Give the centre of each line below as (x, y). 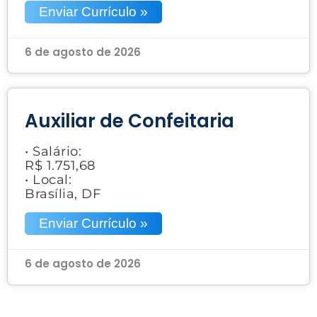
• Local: (48, 179)
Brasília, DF (63, 194)
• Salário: (53, 151)
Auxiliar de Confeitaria (129, 121)
